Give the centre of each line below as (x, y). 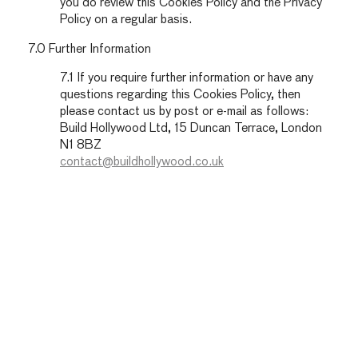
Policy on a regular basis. (126, 20)
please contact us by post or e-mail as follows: (184, 112)
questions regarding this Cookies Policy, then (180, 95)
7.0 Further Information (89, 49)
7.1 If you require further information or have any (187, 78)
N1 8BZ (81, 145)
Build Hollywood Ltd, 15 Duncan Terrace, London (191, 129)
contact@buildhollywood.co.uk (142, 162)
